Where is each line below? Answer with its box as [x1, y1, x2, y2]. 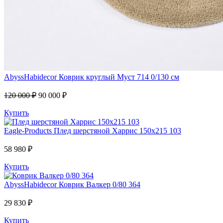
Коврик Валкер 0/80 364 [59, 180, 140, 189]
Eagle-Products [4, 126, 52, 135]
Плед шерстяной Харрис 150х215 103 [54, 126, 181, 135]
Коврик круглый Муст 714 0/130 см [59, 72, 179, 81]
